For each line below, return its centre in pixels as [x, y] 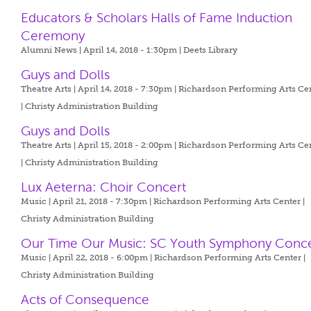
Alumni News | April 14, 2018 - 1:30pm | [102, 50]
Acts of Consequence [85, 300]
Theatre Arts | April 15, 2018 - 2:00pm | [100, 145]
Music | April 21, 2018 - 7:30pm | [87, 201]
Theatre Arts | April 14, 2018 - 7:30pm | [100, 89]
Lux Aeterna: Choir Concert [104, 187]
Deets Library [211, 50]
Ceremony [53, 36]
